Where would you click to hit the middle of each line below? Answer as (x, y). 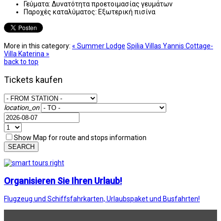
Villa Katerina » (27, 54)
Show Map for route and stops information (80, 137)
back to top (21, 61)
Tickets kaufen (33, 79)
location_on (22, 107)
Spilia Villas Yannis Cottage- (170, 46)
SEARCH (21, 147)
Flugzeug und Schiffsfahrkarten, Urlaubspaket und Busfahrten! (102, 199)
